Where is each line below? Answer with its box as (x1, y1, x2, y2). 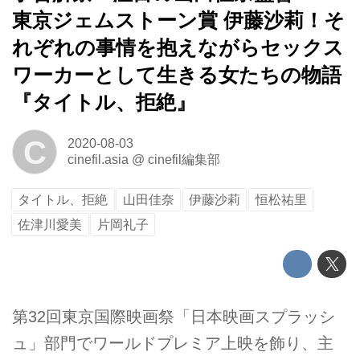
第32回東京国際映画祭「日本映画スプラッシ (12, 307, 335, 325)
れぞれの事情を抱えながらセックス (12, 36, 344, 59)
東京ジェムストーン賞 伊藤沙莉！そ (12, 9, 345, 31)
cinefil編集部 (147, 152, 220, 166)
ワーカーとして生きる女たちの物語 (12, 63, 342, 86)
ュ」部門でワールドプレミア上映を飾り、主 (12, 333, 333, 352)
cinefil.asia (67, 152, 129, 166)
